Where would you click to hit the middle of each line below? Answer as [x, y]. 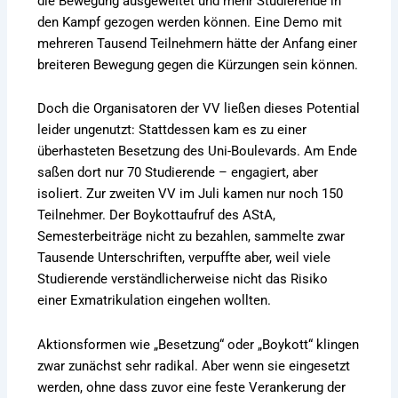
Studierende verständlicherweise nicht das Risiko [183, 279]
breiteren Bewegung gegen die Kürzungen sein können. [198, 64]
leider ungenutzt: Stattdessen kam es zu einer [172, 130]
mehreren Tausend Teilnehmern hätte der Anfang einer [198, 43]
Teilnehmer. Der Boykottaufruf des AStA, [157, 215]
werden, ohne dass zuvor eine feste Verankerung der [192, 387]
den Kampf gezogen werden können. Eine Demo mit [190, 22]
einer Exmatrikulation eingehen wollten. [155, 301]
